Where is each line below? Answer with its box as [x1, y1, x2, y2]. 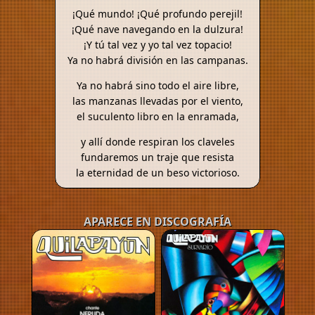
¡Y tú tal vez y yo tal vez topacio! [83, 38, 232, 52]
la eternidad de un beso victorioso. [75, 166, 240, 180]
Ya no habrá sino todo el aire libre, [76, 79, 239, 93]
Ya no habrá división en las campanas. [67, 53, 248, 67]
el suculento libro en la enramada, [76, 110, 239, 124]
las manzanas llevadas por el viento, [72, 94, 243, 108]
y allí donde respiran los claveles [80, 135, 235, 149]
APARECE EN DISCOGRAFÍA [84, 214, 231, 230]
